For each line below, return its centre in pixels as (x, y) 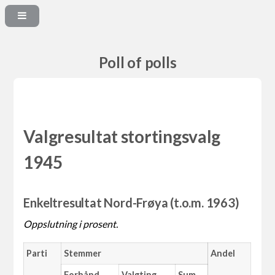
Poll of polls (137, 62)
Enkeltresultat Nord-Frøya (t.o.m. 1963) (131, 203)
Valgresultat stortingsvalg (122, 137)
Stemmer (83, 254)
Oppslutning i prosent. (71, 224)
